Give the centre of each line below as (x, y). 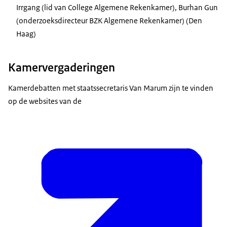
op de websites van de (46, 101)
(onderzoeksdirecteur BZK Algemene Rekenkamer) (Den (109, 20)
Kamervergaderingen (62, 68)
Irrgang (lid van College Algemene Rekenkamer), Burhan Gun (117, 7)
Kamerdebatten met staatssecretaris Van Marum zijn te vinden (111, 88)
